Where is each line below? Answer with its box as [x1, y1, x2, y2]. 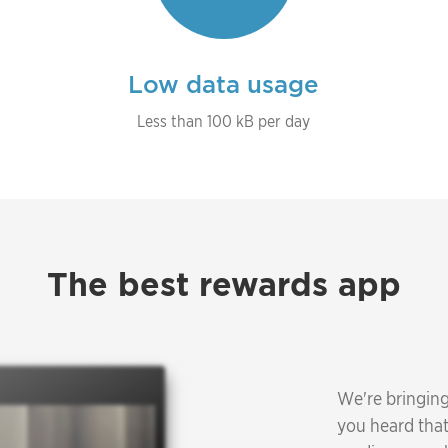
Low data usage [128, 70, 320, 100]
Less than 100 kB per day [137, 112, 311, 132]
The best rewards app [47, 265, 401, 305]
